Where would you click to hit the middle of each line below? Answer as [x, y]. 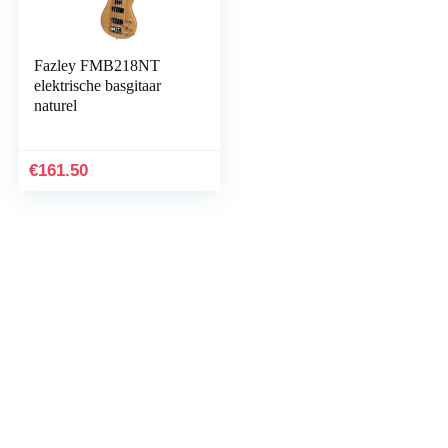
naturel [56, 105]
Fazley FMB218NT [97, 65]
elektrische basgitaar [98, 85]
